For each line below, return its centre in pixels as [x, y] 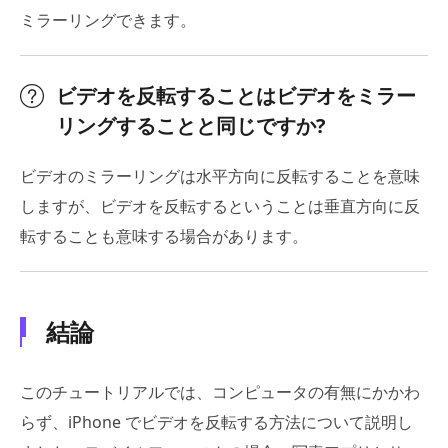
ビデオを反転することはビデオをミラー [236, 96]
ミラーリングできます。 [108, 20]
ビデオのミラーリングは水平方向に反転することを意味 [220, 176]
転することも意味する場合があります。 [164, 236]
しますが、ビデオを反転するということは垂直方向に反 [220, 206]
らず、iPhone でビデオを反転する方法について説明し [216, 422]
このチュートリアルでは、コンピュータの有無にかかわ [220, 392]
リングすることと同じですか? [191, 126]
